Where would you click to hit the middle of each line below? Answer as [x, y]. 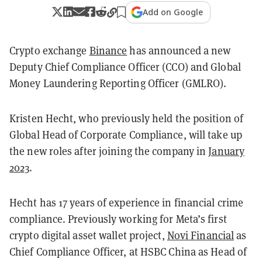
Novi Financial [201, 235]
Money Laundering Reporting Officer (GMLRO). [118, 83]
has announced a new [179, 50]
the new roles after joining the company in [109, 151]
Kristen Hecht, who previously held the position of [127, 118]
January [227, 151]
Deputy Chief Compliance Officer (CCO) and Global [125, 66]
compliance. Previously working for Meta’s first [118, 218]
